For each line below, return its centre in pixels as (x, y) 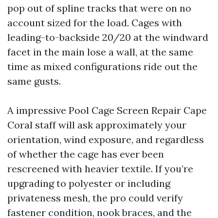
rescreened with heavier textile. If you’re (100, 169)
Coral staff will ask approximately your (97, 125)
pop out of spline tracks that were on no (99, 8)
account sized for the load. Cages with (95, 23)
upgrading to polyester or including (89, 183)
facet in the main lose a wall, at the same (100, 52)
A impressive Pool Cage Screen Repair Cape (107, 110)
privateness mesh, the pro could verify (95, 198)
